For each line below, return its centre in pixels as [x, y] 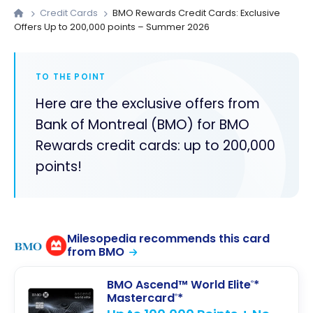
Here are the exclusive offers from [147, 104]
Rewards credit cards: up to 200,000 [155, 146]
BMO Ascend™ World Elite [179, 285]
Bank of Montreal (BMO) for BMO [142, 125]
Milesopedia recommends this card [168, 239]
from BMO [95, 252]
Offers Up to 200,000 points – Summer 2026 [112, 27]
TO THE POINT [71, 77]
